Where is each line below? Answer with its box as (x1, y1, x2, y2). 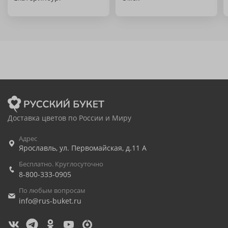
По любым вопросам (19, 186, 85, 195)
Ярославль (19, 143, 56, 153)
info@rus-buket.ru (19, 196, 81, 206)
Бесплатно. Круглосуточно (19, 159, 103, 168)
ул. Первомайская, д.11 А (60, 143, 147, 153)
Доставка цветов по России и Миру (8, 113, 131, 123)
